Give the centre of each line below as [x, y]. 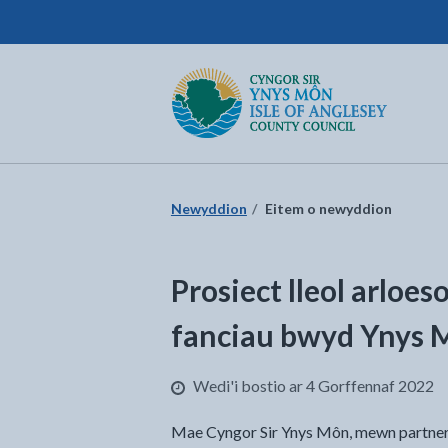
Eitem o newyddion [328, 208]
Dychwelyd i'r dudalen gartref [272, 78]
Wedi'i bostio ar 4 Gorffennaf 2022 [311, 385]
